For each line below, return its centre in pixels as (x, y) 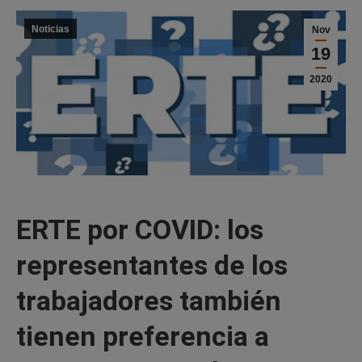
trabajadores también (149, 301)
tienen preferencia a (143, 336)
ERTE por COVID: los (140, 229)
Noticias (51, 29)
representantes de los (152, 265)
